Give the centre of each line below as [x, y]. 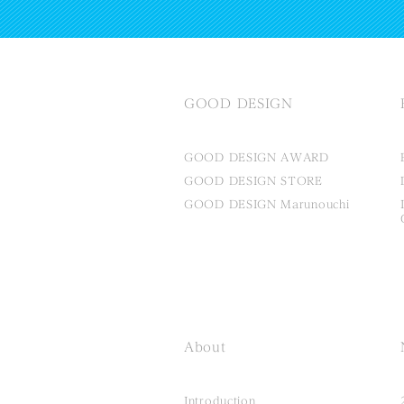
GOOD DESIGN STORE [253, 181]
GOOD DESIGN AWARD [257, 157]
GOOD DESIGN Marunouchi [267, 204]
